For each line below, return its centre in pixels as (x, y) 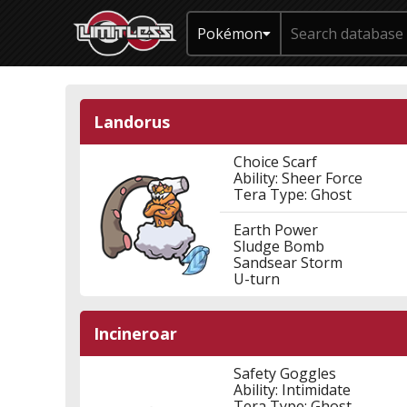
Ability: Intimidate (292, 390)
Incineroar (135, 333)
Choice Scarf (275, 162)
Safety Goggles (284, 373)
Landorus (132, 122)
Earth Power (275, 230)
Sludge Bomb (278, 246)
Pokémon (230, 33)
